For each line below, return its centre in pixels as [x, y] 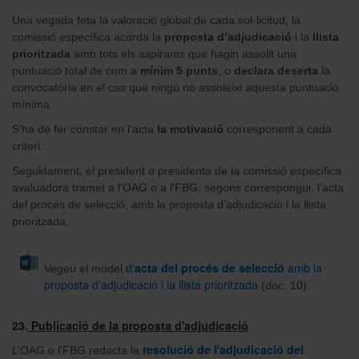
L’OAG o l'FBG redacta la [77, 351]
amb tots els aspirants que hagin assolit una [184, 54]
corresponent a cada [278, 129]
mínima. [32, 105]
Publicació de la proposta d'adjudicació [138, 326]
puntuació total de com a [76, 71]
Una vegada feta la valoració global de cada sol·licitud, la [156, 20]
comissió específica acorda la [88, 37]
